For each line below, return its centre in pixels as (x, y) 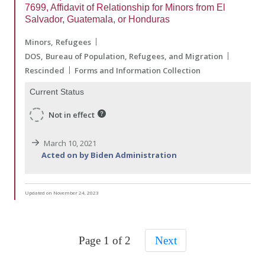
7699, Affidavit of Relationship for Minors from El (125, 7)
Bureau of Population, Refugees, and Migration (134, 56)
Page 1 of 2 (106, 241)
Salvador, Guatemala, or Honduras (97, 19)
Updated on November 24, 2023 (62, 193)
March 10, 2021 (69, 143)
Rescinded (45, 70)
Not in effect (72, 115)
